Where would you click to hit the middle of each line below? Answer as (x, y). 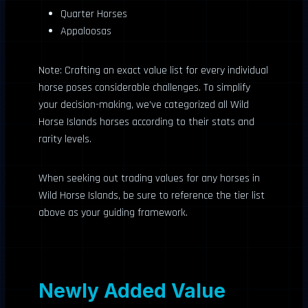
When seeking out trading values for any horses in (149, 178)
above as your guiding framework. (113, 213)
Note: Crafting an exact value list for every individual (153, 70)
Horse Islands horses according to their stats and (146, 122)
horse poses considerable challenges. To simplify (144, 88)
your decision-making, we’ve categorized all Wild (144, 105)
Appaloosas (86, 31)
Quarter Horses (94, 14)
